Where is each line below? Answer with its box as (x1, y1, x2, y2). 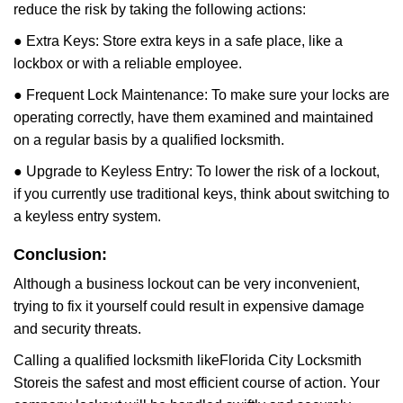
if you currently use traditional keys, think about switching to (13, 186, 390, 201)
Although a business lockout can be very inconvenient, (13, 276, 360, 291)
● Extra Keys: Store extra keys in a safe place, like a (13, 33, 343, 49)
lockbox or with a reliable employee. (13, 56, 242, 71)
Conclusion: (13, 246, 107, 264)
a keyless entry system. (13, 209, 161, 224)
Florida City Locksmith (219, 353, 362, 368)
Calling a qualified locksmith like (13, 353, 219, 368)
